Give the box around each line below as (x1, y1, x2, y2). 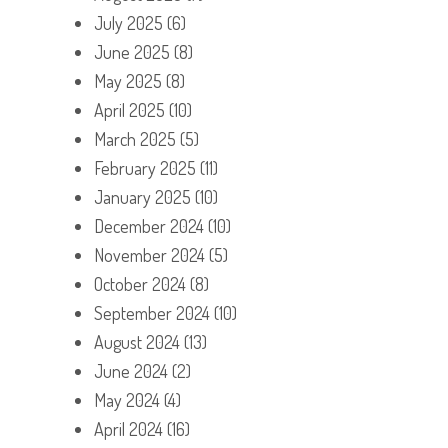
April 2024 (94, 417, 163, 440)
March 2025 (94, 127, 176, 150)
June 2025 (94, 40, 170, 63)
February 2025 (94, 156, 196, 179)
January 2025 (94, 185, 191, 208)
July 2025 (94, 11, 163, 34)
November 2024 (94, 243, 205, 266)
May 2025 (94, 69, 162, 92)
